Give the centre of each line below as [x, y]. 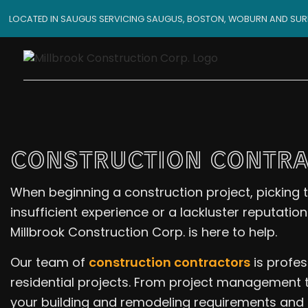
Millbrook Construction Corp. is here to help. [144, 232]
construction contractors [169, 262]
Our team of [49, 262]
